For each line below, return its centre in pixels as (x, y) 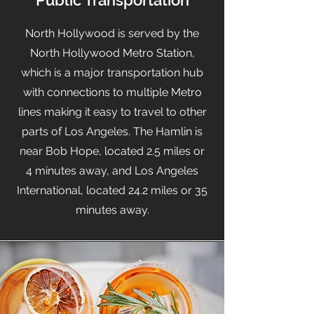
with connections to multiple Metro (112, 92)
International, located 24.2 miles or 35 (112, 190)
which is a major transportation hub (112, 73)
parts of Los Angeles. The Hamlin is (112, 131)
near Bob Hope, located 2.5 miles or (112, 151)
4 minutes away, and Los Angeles (112, 171)
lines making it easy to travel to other (112, 112)
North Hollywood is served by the (112, 33)
